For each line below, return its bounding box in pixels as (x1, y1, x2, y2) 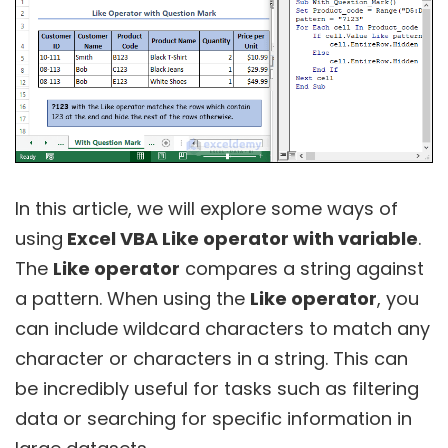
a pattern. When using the (15, 286, 250, 312)
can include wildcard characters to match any (15, 316, 430, 342)
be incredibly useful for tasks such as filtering (15, 376, 419, 402)
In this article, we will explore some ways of (15, 196, 398, 222)
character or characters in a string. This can (15, 346, 408, 372)
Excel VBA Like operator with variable (63, 226, 418, 252)
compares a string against (180, 256, 424, 282)
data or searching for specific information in (15, 406, 412, 432)
